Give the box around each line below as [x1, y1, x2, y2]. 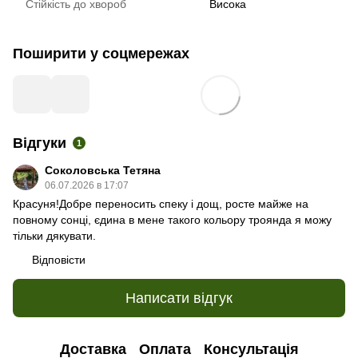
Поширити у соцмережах [13, 46, 189, 62]
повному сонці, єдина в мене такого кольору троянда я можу [13, 213, 332, 226]
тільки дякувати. [13, 229, 96, 242]
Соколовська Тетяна [45, 164, 161, 177]
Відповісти [32, 253, 86, 266]
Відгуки [13, 135, 66, 151]
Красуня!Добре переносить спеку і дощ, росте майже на [13, 197, 308, 210]
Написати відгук [125, 289, 233, 306]
